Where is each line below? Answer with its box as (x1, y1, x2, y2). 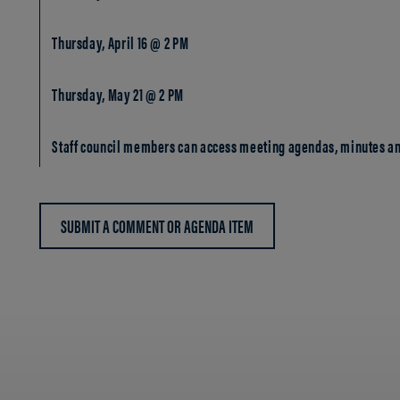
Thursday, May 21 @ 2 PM (52, 82, 185, 106)
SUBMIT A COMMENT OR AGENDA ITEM (61, 212, 254, 238)
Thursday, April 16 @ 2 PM (52, 30, 189, 54)
